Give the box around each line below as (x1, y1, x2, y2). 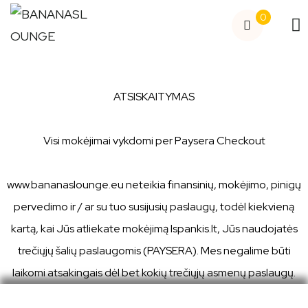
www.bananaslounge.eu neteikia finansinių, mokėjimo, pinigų (7, 177, 301, 192)
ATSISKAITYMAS (113, 89, 195, 104)
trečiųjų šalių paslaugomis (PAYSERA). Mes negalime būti (17, 243, 291, 258)
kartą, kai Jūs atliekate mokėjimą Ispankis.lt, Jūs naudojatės (10, 221, 298, 236)
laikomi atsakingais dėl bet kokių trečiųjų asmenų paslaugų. (12, 265, 296, 280)
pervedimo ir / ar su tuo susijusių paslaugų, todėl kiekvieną (14, 199, 294, 214)
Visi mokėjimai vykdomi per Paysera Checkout (43, 133, 265, 148)
